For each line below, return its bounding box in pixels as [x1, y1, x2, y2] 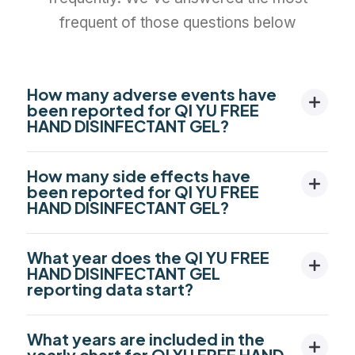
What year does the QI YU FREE [27, 246, 269, 267]
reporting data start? [27, 278, 193, 299]
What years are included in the [27, 328, 265, 349]
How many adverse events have [27, 83, 277, 104]
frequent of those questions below [59, 13, 296, 32]
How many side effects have [27, 165, 250, 185]
